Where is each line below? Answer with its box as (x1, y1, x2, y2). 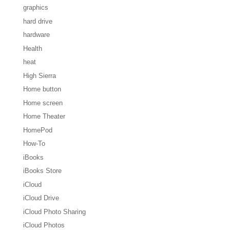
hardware (23, 31, 50, 39)
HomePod (23, 126, 52, 134)
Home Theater (23, 112, 65, 121)
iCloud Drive (23, 194, 59, 202)
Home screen (23, 99, 63, 107)
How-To (23, 140, 45, 148)
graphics (23, 4, 48, 12)
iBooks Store (23, 167, 62, 175)
